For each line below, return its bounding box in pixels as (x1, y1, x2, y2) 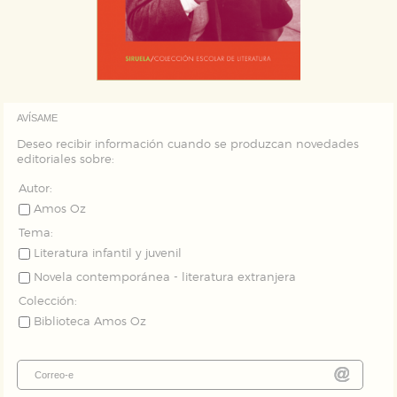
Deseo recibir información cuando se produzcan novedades (16, 138, 359, 151)
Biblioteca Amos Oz (33, 315, 146, 328)
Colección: (18, 295, 77, 307)
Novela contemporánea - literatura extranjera (33, 271, 296, 284)
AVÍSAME (16, 112, 58, 123)
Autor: (18, 183, 52, 195)
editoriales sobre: (16, 153, 114, 166)
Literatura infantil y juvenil (33, 247, 182, 260)
